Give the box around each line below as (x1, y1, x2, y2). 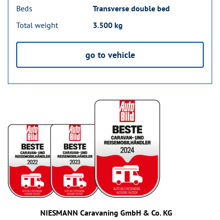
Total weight (16, 20, 58, 30)
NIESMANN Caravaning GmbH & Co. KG (40, 207, 172, 218)
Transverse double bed (93, 3, 170, 14)
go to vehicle (85, 49, 135, 60)
